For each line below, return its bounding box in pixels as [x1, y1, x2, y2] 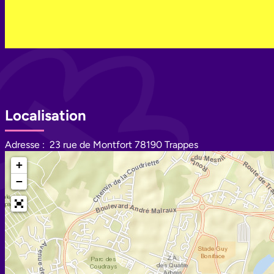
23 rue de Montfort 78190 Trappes [50, 138, 198, 150]
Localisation [5, 106, 86, 124]
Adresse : [5, 138, 45, 150]
